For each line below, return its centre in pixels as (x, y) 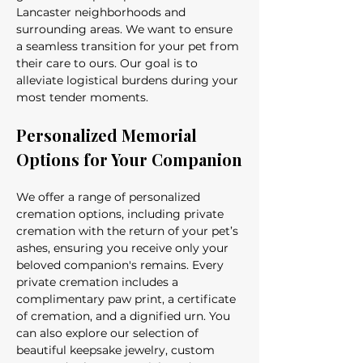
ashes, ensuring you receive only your (124, 248)
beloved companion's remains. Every (122, 265)
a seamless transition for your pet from (129, 46)
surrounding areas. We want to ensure (126, 29)
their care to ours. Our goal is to (109, 63)
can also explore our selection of (109, 333)
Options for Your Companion (129, 159)
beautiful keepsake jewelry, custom (117, 350)
